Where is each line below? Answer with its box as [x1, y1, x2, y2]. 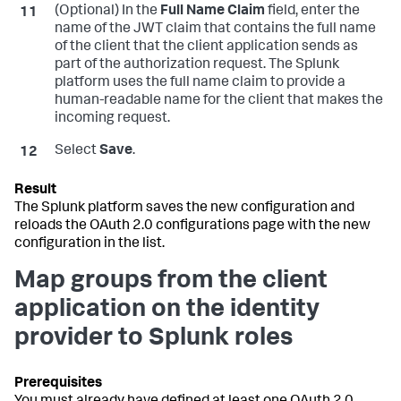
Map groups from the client [14, 269, 328, 294]
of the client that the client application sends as [54, 39, 358, 55]
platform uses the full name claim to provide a [54, 75, 346, 90]
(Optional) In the [54, 4, 160, 19]
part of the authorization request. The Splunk [54, 57, 339, 73]
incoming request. [54, 111, 170, 126]
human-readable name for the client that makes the [54, 93, 383, 108]
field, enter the [264, 4, 360, 19]
